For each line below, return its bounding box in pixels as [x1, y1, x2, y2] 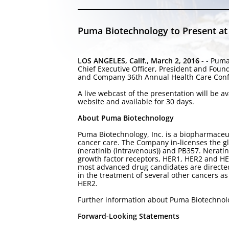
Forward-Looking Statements [78, 211, 179, 221]
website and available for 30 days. [78, 97, 194, 106]
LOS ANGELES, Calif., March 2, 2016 [78, 56, 199, 65]
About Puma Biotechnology [78, 113, 174, 123]
